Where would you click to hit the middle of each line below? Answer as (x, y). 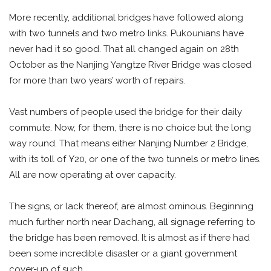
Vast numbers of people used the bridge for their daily (126, 112)
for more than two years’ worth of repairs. (97, 80)
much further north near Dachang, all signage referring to (132, 222)
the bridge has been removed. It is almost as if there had (129, 237)
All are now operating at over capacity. (93, 175)
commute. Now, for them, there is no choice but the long (130, 127)
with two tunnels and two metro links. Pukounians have (126, 33)
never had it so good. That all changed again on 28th (124, 49)
